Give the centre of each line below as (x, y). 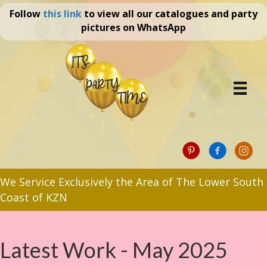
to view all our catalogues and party (170, 14)
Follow (26, 14)
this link (62, 14)
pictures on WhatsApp (133, 27)
